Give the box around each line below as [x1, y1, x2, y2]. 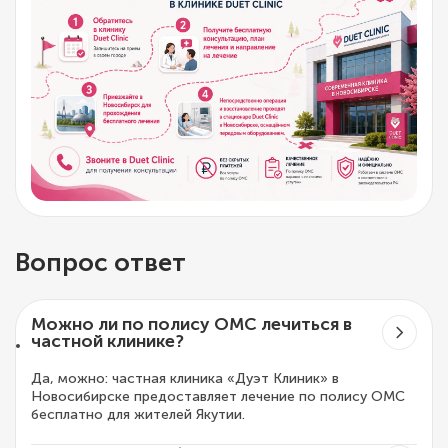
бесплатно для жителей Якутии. [31, 406, 245, 424]
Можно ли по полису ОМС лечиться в [31, 313, 352, 335]
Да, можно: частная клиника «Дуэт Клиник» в [31, 370, 339, 388]
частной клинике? [31, 330, 184, 352]
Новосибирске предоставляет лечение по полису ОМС [31, 388, 405, 406]
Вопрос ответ [15, 247, 186, 279]
